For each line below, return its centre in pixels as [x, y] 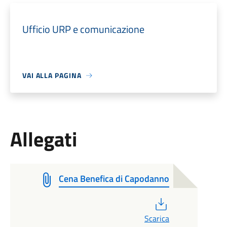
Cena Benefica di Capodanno [114, 179]
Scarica [157, 218]
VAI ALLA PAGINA [52, 75]
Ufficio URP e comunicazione [83, 29]
